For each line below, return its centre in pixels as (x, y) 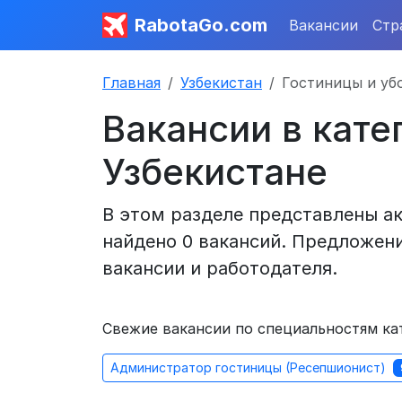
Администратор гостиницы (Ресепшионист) (250, 367)
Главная (131, 83)
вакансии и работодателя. (220, 268)
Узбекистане (215, 172)
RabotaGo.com (201, 25)
